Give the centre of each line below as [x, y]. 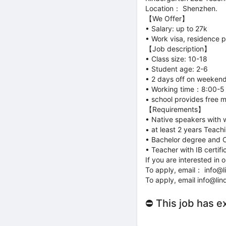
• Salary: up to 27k [176, 29]
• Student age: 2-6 [177, 69]
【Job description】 [178, 49]
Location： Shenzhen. [181, 8]
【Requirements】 [175, 109]
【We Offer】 [167, 18]
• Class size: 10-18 [176, 59]
